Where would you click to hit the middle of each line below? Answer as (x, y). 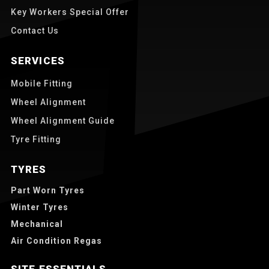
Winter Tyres (40, 207)
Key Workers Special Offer (70, 12)
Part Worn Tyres (48, 190)
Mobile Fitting (42, 83)
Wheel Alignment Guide (63, 120)
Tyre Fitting (36, 139)
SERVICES (38, 60)
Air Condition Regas (56, 240)
